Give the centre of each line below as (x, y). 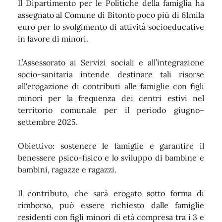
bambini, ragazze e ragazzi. (67, 169)
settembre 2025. (48, 122)
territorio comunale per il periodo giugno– (111, 110)
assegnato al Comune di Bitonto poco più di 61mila (111, 15)
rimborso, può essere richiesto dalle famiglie (111, 205)
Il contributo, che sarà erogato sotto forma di (111, 193)
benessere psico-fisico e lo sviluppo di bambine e (111, 157)
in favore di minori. (53, 38)
